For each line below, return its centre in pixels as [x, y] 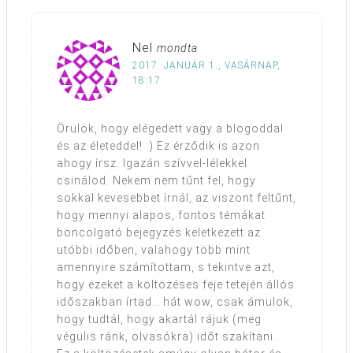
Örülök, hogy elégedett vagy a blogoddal [170, 129]
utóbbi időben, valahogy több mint [154, 250]
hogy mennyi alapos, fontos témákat [161, 216]
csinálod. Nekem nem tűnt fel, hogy [156, 181]
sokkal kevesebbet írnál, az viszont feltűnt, [176, 198]
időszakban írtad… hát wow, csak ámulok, [175, 302]
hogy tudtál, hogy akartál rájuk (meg [159, 320]
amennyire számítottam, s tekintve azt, [166, 268]
